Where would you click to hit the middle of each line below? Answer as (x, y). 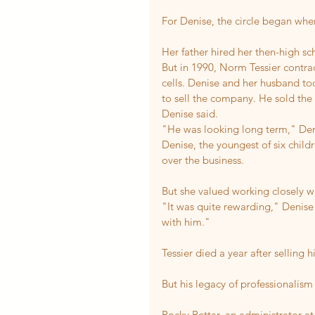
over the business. (203, 160)
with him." (186, 221)
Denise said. (190, 113)
